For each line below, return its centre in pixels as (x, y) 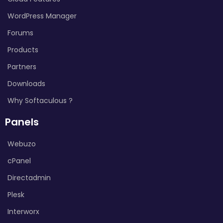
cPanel (19, 161)
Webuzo (22, 144)
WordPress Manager (42, 16)
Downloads (26, 83)
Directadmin (29, 177)
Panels (22, 122)
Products (23, 50)
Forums (20, 33)
